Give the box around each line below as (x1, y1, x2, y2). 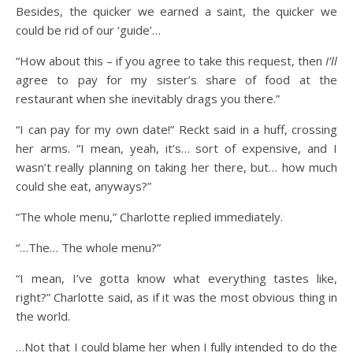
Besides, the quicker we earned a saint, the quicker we (16, 3, 337, 19)
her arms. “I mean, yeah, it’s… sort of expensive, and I (16, 140, 337, 156)
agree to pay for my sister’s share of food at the (16, 72, 337, 87)
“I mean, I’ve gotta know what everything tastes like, (16, 270, 337, 286)
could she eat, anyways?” (16, 178, 151, 194)
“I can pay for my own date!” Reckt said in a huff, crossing (16, 121, 337, 137)
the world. (16, 308, 70, 324)
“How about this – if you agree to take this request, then (16, 53, 325, 69)
